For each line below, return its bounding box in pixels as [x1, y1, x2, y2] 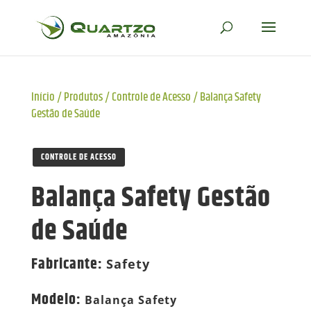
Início [31, 88, 55, 106]
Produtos [63, 88, 103, 106]
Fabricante [31, 253, 98, 277]
